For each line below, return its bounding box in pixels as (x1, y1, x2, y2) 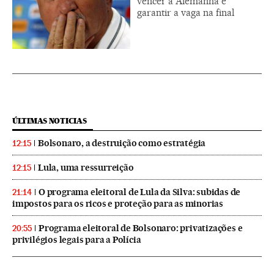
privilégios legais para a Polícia (12, 234, 141, 246)
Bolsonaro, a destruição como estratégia (38, 138, 206, 149)
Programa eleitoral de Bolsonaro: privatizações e (39, 223, 243, 234)
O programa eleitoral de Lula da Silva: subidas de (39, 187, 241, 198)
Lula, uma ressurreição (38, 162, 134, 174)
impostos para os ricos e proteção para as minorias (12, 198, 223, 210)
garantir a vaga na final (137, 7, 234, 19)
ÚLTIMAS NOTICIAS (12, 116, 87, 126)
